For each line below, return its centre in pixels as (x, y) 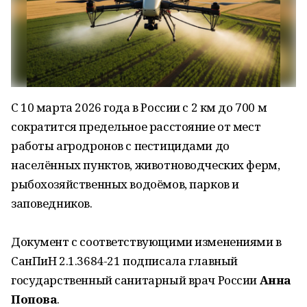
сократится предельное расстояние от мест (136, 126)
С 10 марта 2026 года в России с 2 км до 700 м (139, 107)
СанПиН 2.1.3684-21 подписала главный (124, 261)
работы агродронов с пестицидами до (120, 146)
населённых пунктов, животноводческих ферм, (146, 165)
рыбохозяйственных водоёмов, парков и (125, 184)
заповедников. (52, 203)
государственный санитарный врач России (135, 280)
